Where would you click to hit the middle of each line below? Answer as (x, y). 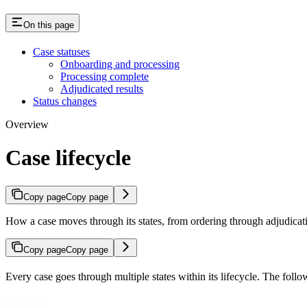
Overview (27, 124)
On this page (49, 25)
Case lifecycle (68, 158)
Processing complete (105, 76)
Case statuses (61, 51)
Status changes (65, 101)
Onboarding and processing (120, 64)
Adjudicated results (102, 88)
